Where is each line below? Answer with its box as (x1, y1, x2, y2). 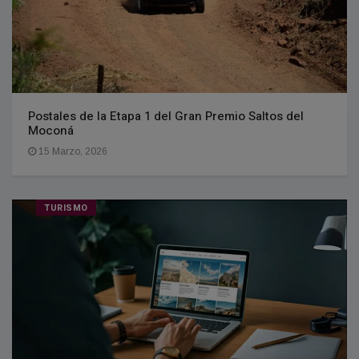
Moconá (28, 122, 74, 140)
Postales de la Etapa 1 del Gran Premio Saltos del (28, 107, 304, 126)
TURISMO (44, 201, 88, 216)
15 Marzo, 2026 (36, 146, 107, 158)
